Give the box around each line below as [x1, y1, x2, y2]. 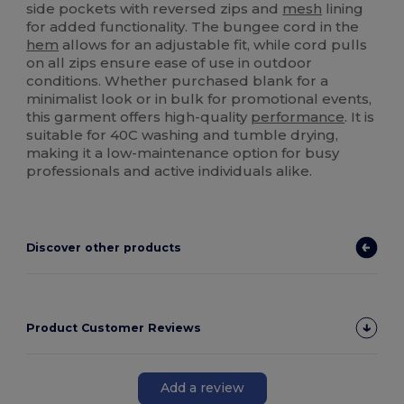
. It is [344, 107, 375, 125]
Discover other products [26, 240, 182, 254]
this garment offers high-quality [26, 107, 252, 125]
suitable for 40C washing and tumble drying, [26, 125, 339, 143]
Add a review [160, 380, 244, 397]
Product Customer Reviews [26, 320, 202, 335]
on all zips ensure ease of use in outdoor [26, 53, 313, 71]
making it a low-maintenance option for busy [26, 143, 340, 161]
